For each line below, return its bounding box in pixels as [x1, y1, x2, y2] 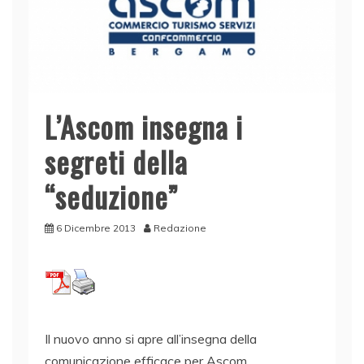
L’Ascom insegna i [45, 104, 243, 148]
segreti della [45, 139, 188, 183]
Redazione [154, 221, 206, 234]
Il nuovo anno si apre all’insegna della [45, 330, 257, 347]
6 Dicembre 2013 [56, 221, 136, 234]
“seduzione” [45, 174, 178, 218]
